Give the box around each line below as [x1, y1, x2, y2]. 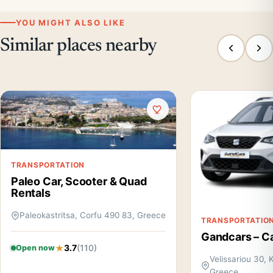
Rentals [11, 186, 51, 199]
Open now [16, 243, 55, 252]
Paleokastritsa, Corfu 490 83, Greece [19, 210, 166, 220]
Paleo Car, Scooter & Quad [11, 175, 147, 188]
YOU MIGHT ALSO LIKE [16, 18, 126, 27]
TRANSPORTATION [11, 160, 85, 169]
